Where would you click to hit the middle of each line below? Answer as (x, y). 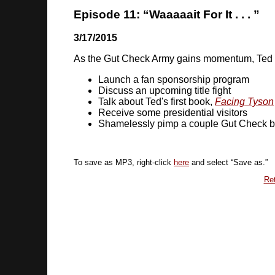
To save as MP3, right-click (124, 163)
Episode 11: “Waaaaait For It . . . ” (167, 14)
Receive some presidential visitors (173, 113)
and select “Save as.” (228, 163)
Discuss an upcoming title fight (165, 91)
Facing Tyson (244, 102)
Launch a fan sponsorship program (174, 80)
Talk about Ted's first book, (157, 102)
